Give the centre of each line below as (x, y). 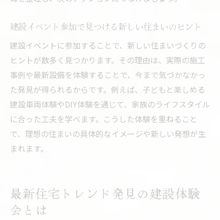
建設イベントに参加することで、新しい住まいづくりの (108, 45)
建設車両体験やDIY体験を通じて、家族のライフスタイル (110, 104)
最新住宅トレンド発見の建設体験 (106, 193)
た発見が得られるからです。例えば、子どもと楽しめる (108, 90)
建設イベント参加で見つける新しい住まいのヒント (106, 27)
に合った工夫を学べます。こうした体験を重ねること (104, 119)
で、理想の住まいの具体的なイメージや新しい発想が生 (108, 134)
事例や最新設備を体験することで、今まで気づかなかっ (108, 75)
